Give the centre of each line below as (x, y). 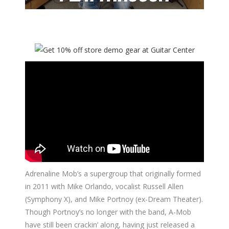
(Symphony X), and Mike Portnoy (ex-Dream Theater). (114, 199)
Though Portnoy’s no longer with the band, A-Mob (108, 212)
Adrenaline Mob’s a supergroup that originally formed (113, 173)
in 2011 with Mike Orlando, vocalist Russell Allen (104, 186)
